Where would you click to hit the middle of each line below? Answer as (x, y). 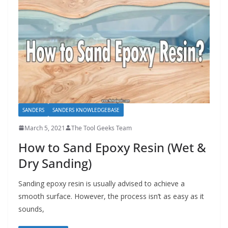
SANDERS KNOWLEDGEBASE (86, 110)
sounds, (31, 209)
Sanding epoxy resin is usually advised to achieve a (102, 183)
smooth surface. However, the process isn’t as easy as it (111, 196)
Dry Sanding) (55, 163)
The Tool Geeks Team (102, 128)
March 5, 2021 (45, 128)
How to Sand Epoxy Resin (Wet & (112, 147)
